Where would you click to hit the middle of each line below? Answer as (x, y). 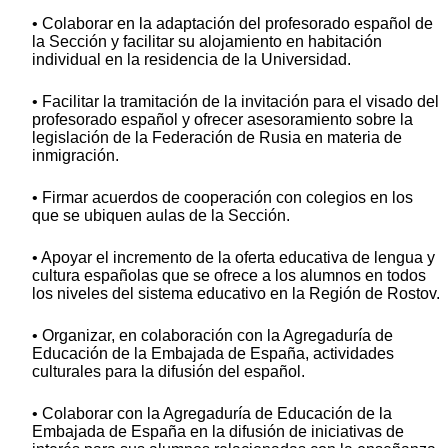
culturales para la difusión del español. (168, 372)
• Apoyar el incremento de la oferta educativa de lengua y (233, 258)
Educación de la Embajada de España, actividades (213, 354)
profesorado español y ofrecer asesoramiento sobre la (222, 120)
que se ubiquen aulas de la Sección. (161, 216)
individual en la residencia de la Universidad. (191, 60)
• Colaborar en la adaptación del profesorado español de (232, 24)
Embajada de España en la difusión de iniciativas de (218, 432)
